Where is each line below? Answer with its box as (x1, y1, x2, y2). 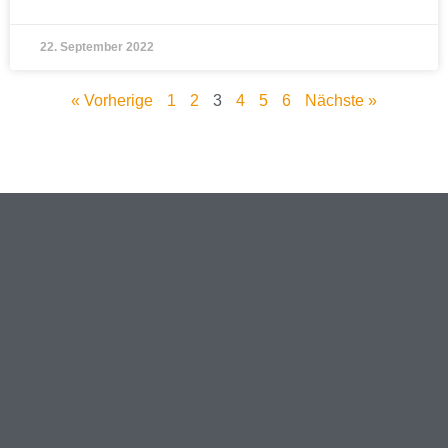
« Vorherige (71, 92, 153, 109)
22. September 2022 (40, 40, 154, 54)
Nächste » (305, 92, 377, 109)
